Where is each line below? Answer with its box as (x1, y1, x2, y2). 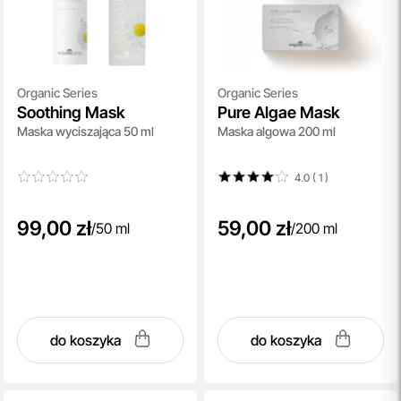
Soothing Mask (17, 102, 125, 122)
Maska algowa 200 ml (218, 123, 336, 139)
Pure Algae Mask (218, 102, 340, 122)
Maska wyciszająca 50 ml (17, 123, 154, 139)
